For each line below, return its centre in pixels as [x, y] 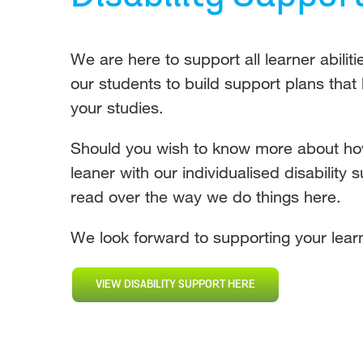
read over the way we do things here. [205, 196]
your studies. [117, 107]
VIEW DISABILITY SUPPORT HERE [175, 284]
